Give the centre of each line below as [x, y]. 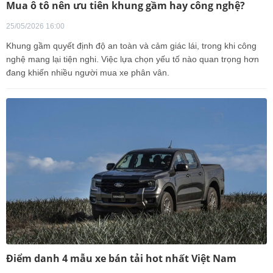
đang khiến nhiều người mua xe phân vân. [88, 72]
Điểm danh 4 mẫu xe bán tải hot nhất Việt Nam [121, 258]
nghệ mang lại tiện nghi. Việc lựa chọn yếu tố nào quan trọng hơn [133, 59]
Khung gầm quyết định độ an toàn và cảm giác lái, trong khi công [131, 45]
